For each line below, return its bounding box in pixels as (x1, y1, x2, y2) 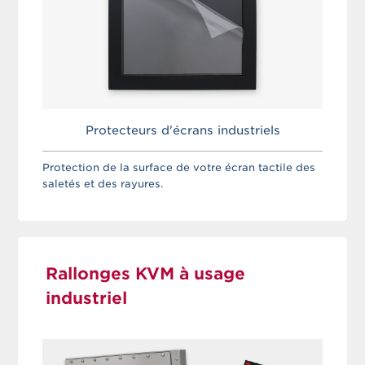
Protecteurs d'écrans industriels (85, 122, 280, 137)
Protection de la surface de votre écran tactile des (42, 161, 316, 174)
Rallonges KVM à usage (46, 263, 246, 284)
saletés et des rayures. (42, 177, 164, 190)
